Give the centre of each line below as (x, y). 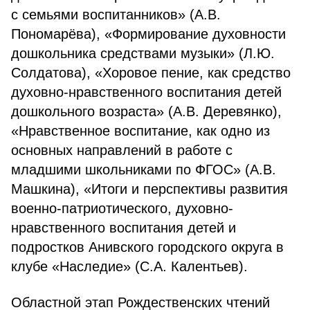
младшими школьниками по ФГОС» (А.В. (144, 170)
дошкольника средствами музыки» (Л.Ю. (143, 53)
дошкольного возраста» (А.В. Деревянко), (146, 111)
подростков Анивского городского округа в (147, 247)
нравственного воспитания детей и (124, 228)
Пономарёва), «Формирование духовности (148, 34)
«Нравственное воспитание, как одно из (140, 131)
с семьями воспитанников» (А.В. (116, 15)
